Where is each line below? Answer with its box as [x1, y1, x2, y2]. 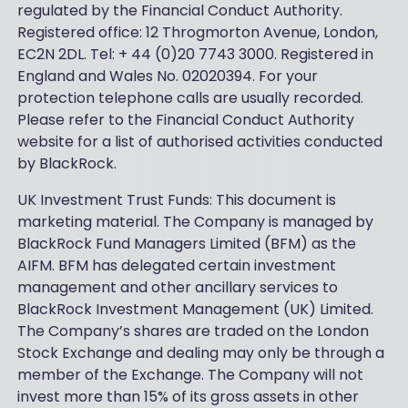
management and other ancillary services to [16, 277, 338, 299]
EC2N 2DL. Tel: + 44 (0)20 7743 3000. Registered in [16, 44, 373, 66]
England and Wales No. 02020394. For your [16, 66, 318, 87]
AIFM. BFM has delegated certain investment [16, 255, 336, 277]
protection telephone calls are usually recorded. [16, 87, 363, 109]
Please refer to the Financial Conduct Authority [16, 109, 354, 131]
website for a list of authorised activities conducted [16, 131, 382, 153]
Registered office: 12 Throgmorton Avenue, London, [16, 22, 378, 44]
